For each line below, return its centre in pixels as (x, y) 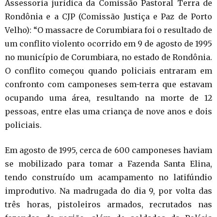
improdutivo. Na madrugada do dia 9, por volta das (108, 191)
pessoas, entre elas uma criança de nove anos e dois (108, 111)
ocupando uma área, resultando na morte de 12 (108, 98)
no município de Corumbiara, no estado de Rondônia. (108, 57)
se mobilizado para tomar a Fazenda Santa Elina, (108, 163)
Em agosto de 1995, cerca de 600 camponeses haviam (108, 150)
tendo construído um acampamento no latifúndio (108, 177)
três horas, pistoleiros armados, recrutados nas (108, 204)
